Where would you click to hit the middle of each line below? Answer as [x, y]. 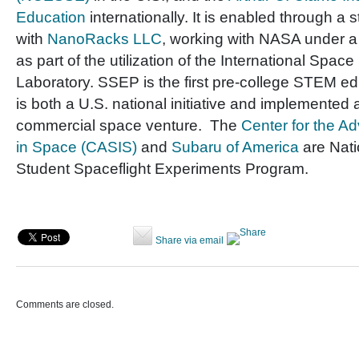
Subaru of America [235, 147]
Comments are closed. [65, 305]
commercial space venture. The [129, 125]
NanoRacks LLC [105, 39]
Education [51, 17]
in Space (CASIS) [77, 147]
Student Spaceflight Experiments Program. [162, 169]
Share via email [190, 240]
